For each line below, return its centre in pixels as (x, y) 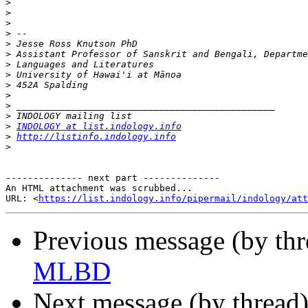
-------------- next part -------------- (113, 178)
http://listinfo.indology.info (96, 137)
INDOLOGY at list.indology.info (99, 126)
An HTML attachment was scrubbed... (99, 188)
